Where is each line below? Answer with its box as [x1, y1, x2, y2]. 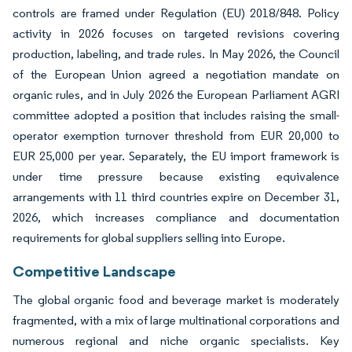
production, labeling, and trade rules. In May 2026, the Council [13, 46, 339, 61]
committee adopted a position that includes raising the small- [13, 107, 339, 123]
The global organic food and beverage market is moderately [13, 291, 339, 307]
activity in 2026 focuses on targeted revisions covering [13, 25, 339, 41]
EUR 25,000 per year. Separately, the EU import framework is [13, 148, 339, 163]
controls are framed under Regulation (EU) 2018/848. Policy [13, 5, 339, 20]
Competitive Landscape [13, 261, 176, 280]
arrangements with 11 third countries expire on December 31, [13, 189, 339, 204]
